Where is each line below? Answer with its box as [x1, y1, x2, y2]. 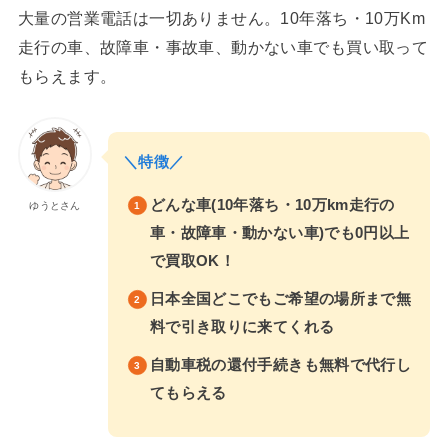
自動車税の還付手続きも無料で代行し [149, 357, 412, 374]
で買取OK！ [149, 252, 236, 269]
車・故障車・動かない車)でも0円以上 [149, 224, 410, 241]
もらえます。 [17, 67, 117, 86]
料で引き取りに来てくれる [149, 318, 335, 335]
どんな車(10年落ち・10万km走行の [149, 196, 395, 213]
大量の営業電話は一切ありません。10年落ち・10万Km [17, 9, 426, 28]
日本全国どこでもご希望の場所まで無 [149, 290, 412, 307]
